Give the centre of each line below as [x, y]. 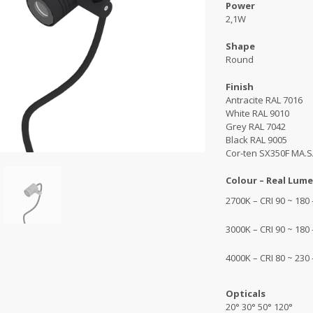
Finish [240, 86]
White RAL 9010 [257, 113]
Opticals [246, 293]
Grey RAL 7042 [256, 126]
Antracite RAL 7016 [264, 100]
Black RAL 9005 [256, 139]
